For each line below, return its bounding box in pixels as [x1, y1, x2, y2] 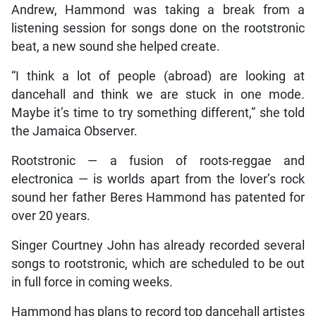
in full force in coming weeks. [11, 274, 173, 289]
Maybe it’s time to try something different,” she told [11, 105, 305, 120]
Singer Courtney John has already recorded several [11, 238, 305, 253]
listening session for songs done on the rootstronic [11, 20, 305, 35]
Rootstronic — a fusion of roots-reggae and [11, 153, 305, 168]
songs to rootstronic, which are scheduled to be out [11, 256, 305, 271]
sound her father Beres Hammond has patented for [11, 190, 305, 205]
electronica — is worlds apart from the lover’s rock [11, 171, 305, 186]
